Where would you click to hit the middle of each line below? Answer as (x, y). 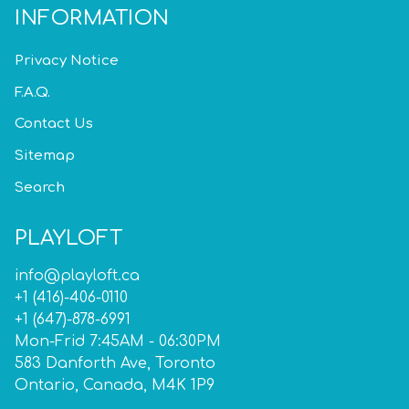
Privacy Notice (67, 60)
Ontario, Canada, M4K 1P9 (115, 386)
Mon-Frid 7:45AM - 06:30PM (118, 342)
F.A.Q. (32, 92)
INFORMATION (92, 19)
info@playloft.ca (77, 276)
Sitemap (45, 156)
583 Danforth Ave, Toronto (115, 364)
